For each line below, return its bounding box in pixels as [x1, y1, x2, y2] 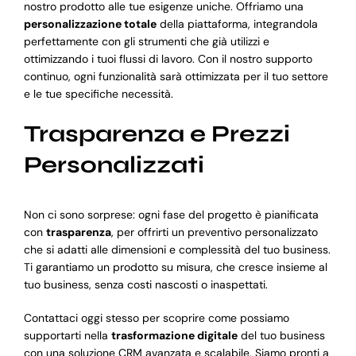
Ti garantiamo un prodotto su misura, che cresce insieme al [23, 259, 327, 274]
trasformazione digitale [110, 327, 238, 342]
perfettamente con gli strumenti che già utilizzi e [23, 33, 269, 48]
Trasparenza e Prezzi [23, 119, 290, 148]
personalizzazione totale [23, 16, 157, 31]
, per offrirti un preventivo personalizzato [110, 224, 318, 239]
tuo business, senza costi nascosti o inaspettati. [23, 277, 268, 292]
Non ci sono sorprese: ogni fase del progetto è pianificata [23, 207, 319, 222]
